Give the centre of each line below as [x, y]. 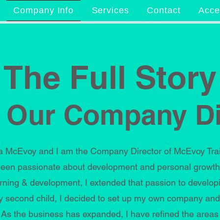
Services [110, 10]
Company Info [44, 10]
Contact [164, 10]
